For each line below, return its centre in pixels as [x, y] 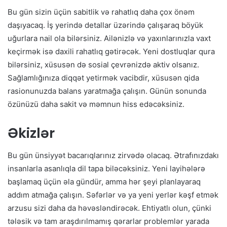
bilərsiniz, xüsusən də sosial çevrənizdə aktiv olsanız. [103, 64]
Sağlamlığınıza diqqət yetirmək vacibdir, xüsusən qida [103, 78]
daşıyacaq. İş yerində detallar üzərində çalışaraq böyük [105, 25]
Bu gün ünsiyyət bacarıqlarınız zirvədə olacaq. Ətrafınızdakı [113, 156]
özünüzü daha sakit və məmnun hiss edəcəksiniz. [96, 104]
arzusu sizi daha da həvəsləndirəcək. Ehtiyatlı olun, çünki [109, 208]
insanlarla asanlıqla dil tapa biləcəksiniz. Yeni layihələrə [106, 169]
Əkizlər [31, 133]
